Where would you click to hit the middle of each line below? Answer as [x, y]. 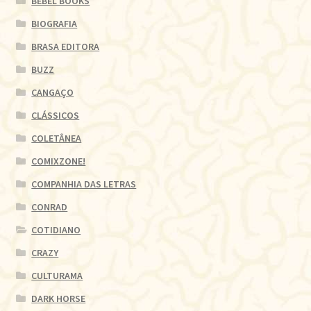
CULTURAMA [57, 275]
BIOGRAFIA [54, 23]
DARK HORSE [59, 298]
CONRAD [50, 207]
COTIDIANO [56, 229]
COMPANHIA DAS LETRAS [84, 184]
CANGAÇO [53, 92]
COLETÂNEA [57, 138]
